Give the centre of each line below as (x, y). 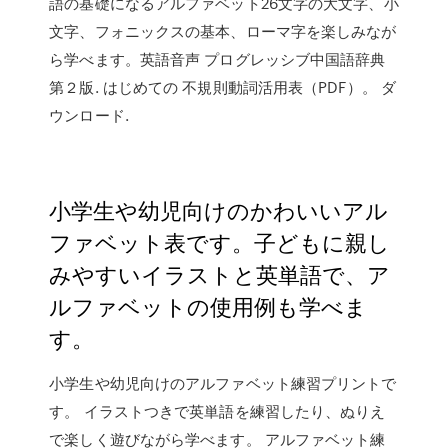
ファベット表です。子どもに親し (220, 241)
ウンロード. (89, 115)
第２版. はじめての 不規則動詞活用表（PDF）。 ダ (222, 87)
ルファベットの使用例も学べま (208, 305)
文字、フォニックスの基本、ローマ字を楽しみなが (223, 31)
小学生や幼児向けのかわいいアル (219, 209)
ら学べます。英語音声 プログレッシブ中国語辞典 (217, 59)
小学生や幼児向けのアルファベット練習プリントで (223, 383)
